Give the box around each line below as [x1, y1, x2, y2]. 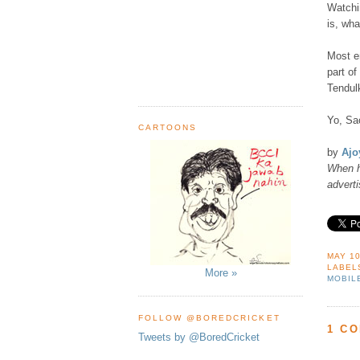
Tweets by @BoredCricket [138, 331, 260, 344]
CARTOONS [138, 123, 198, 132]
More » [204, 266, 237, 279]
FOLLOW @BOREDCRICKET [138, 313, 280, 322]
